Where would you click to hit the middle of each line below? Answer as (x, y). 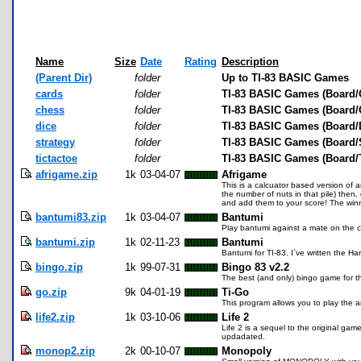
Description (250, 62)
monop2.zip (65, 351)
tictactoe (56, 159)
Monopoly (247, 351)
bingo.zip (59, 268)
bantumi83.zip (71, 218)
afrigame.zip (66, 175)
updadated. (243, 337)
